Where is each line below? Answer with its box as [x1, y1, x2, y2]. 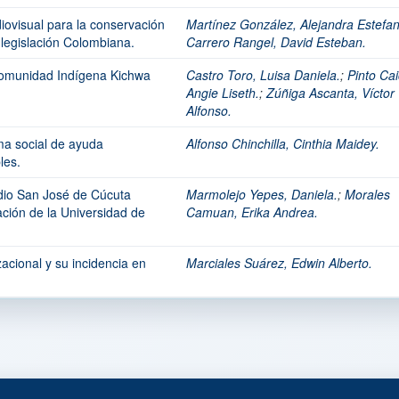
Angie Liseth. [186, 84, 259, 102]
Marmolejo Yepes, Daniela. [186, 185, 338, 203]
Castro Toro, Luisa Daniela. [186, 66, 340, 84]
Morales [345, 185, 390, 203]
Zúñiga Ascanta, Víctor [266, 84, 395, 102]
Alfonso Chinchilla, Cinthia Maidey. [186, 134, 379, 152]
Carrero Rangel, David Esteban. [186, 33, 366, 51]
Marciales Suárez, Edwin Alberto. [186, 254, 372, 272]
